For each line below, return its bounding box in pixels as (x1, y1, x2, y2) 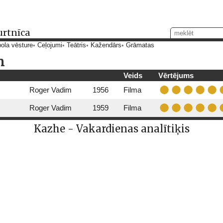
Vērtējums (158, 71, 194, 80)
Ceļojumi (37, 42, 62, 49)
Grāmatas (126, 42, 154, 49)
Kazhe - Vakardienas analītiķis (33, 122, 190, 135)
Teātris (67, 42, 86, 49)
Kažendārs (91, 42, 121, 49)
